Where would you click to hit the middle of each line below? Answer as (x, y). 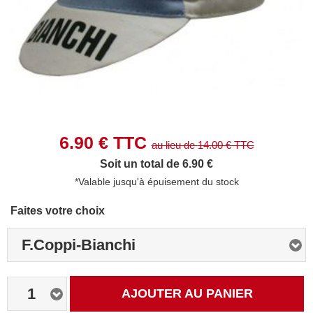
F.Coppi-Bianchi (79, 245)
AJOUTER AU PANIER (187, 293)
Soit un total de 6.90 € (156, 164)
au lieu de (174, 145)
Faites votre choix (58, 211)
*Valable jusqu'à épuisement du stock (156, 182)
